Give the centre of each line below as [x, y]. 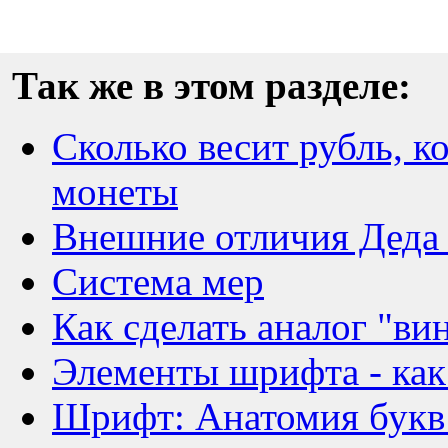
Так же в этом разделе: [211, 85]
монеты [115, 191]
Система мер [158, 281]
